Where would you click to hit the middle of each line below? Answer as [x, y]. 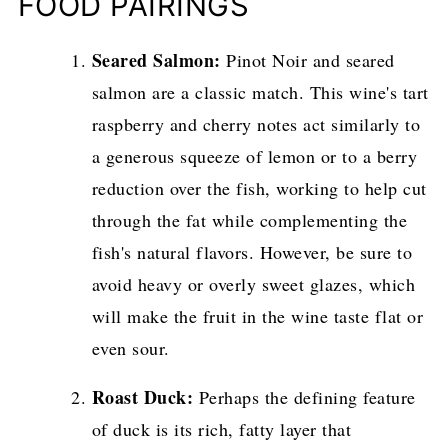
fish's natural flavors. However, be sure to [252, 251]
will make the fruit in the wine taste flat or [257, 315]
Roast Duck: [142, 396]
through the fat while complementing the [249, 219]
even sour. [130, 347]
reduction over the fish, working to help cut [259, 187]
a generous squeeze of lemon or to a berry [254, 155]
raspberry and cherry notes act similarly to [256, 123]
